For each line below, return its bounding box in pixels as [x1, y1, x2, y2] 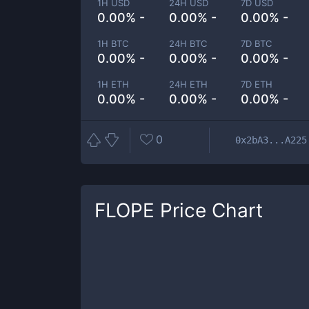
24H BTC [169, 38, 208, 49]
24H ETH [169, 79, 208, 90]
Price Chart [154, 199, 263, 222]
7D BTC [241, 38, 272, 49]
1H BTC [97, 38, 128, 49]
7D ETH [241, 79, 273, 90]
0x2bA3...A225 [235, 134, 307, 146]
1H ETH [97, 79, 129, 90]
